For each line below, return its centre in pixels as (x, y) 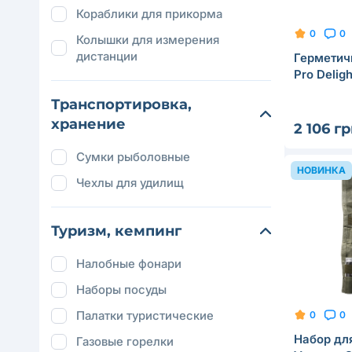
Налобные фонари (129, 264)
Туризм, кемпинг (116, 231)
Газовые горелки (125, 341)
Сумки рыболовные (133, 157)
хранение (88, 124)
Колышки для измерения (148, 40)
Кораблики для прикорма (149, 14)
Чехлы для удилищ (130, 183)
